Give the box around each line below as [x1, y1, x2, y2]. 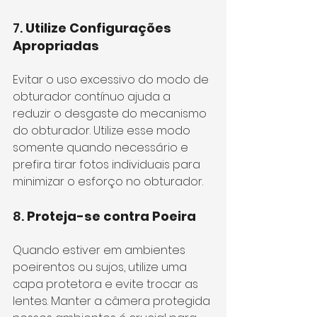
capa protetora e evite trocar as [13, 276, 201, 292]
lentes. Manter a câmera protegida [13, 293, 213, 309]
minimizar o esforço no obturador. [13, 173, 203, 190]
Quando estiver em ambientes [13, 242, 188, 258]
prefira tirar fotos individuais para [13, 156, 203, 173]
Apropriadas [13, 37, 99, 54]
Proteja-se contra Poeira [27, 207, 196, 225]
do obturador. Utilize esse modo [13, 122, 193, 139]
